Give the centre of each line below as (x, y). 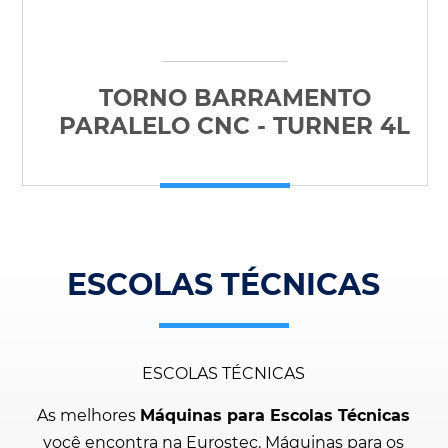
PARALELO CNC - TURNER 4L (235, 126)
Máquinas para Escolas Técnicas (275, 415)
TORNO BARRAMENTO (234, 98)
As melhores (89, 415)
